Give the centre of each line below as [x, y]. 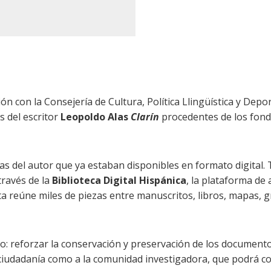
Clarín [145, 117]
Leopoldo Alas [96, 117]
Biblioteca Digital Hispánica [119, 181]
